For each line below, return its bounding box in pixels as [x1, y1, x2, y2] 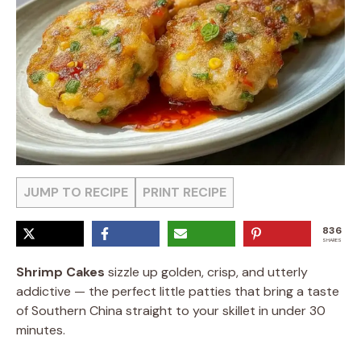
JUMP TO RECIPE [23, 184, 128, 201]
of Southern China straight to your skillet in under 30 [16, 302, 326, 319]
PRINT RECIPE [143, 184, 226, 201]
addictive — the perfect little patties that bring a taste [16, 283, 339, 300]
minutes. [16, 322, 65, 338]
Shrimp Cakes [16, 263, 105, 280]
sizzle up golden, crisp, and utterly [105, 263, 308, 280]
